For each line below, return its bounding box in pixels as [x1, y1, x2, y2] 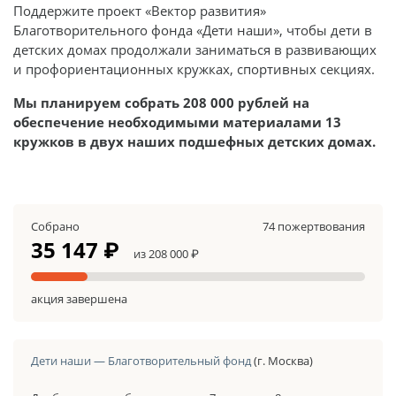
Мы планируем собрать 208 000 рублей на [13, 93, 309, 111]
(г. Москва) [254, 352, 313, 369]
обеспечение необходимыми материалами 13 [13, 112, 341, 131]
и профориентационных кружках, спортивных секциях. [13, 59, 375, 78]
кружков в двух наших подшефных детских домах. [13, 132, 376, 150]
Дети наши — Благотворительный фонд [31, 352, 254, 369]
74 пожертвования [263, 217, 365, 234]
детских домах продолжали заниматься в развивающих [13, 40, 377, 58]
